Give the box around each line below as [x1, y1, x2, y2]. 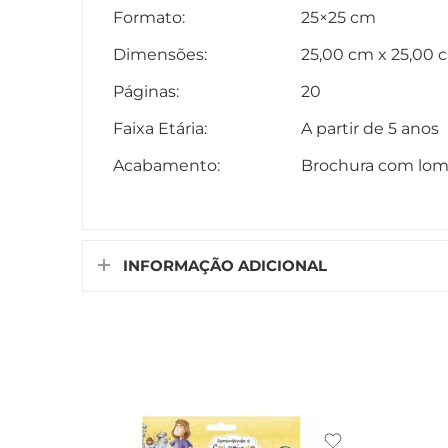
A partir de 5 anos [301, 118, 439, 138]
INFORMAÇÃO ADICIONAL [123, 256, 327, 275]
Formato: [113, 7, 185, 27]
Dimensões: [113, 44, 207, 64]
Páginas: [113, 81, 179, 101]
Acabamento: [113, 155, 220, 175]
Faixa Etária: [113, 118, 207, 138]
